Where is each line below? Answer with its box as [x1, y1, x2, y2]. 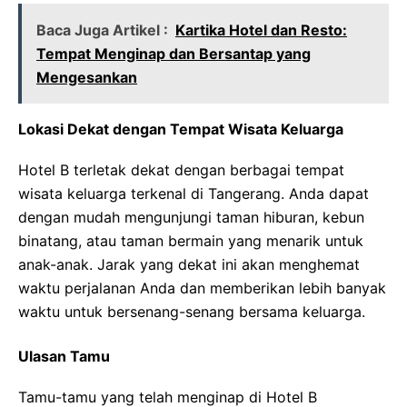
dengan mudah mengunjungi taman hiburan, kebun [18, 208, 364, 226]
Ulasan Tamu [18, 347, 110, 365]
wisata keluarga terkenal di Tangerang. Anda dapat [18, 184, 369, 203]
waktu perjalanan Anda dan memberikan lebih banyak [18, 279, 386, 297]
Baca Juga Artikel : [36, 21, 168, 39]
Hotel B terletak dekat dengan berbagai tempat [18, 161, 344, 179]
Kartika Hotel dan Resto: [175, 21, 347, 39]
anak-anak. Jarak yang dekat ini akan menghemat [18, 255, 360, 273]
